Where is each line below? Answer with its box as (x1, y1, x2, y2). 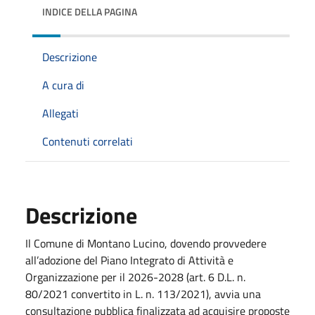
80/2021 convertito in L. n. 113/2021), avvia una (25, 285, 261, 302)
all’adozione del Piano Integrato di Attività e (25, 251, 233, 269)
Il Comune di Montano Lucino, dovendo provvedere (25, 234, 266, 252)
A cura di (42, 76, 84, 94)
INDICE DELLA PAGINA (42, 4, 137, 19)
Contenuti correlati (42, 132, 133, 150)
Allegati (42, 104, 79, 122)
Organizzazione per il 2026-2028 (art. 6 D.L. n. (25, 268, 245, 285)
